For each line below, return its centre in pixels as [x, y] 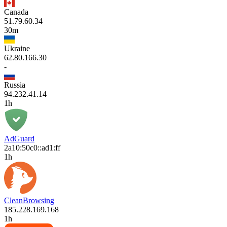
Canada [16, 12]
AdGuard [19, 138]
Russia [15, 85]
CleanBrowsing [29, 200]
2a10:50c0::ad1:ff [32, 147]
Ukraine [17, 48]
